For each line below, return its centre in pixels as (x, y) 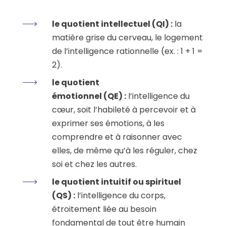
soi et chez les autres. (94, 164)
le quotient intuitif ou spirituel (117, 182)
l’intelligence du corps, (120, 195)
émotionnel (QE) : (89, 96)
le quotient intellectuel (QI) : (112, 24)
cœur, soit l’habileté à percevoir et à (124, 109)
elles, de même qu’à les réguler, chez (125, 150)
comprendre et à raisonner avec (117, 137)
